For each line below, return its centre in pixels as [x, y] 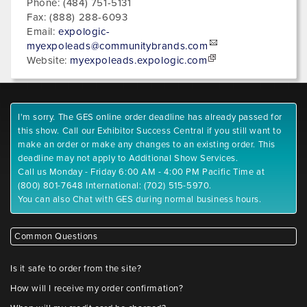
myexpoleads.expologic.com [139, 60]
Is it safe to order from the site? [76, 269]
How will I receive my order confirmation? [97, 288]
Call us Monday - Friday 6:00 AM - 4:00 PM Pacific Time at [142, 172]
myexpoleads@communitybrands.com [118, 46]
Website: [49, 60]
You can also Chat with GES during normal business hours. [140, 199]
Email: [43, 32]
